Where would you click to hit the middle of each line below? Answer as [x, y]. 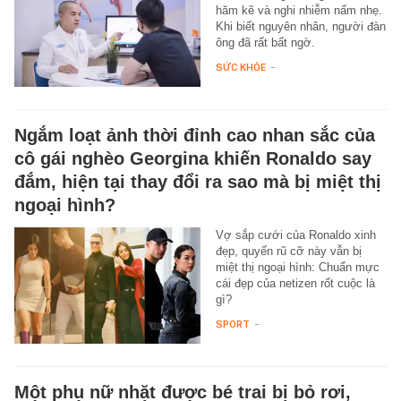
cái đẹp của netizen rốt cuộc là [295, 283]
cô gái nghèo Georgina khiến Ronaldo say [193, 158]
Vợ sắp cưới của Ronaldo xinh [295, 235]
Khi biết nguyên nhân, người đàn [300, 26]
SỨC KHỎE [240, 67]
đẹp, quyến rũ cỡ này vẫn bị [288, 251]
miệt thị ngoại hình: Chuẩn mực [297, 267]
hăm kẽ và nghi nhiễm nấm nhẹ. [299, 10]
